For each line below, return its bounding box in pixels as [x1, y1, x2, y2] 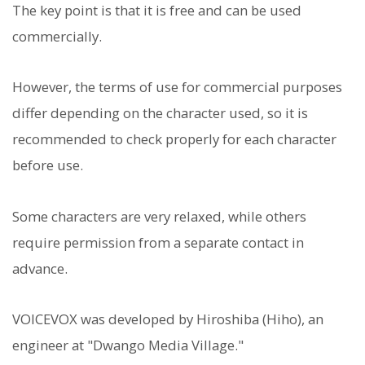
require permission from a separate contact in [12, 232, 304, 252]
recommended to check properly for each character [12, 130, 336, 149]
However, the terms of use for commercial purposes [12, 77, 342, 97]
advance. [12, 258, 68, 278]
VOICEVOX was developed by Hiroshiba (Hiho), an [12, 309, 323, 328]
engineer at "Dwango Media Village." [12, 335, 244, 354]
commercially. [12, 27, 102, 46]
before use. [12, 156, 83, 175]
